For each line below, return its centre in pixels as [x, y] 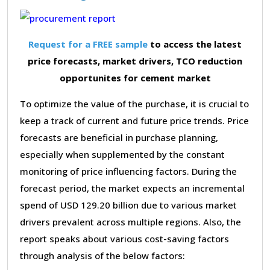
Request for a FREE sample [88, 44]
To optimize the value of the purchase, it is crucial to [134, 103]
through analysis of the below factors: [102, 255]
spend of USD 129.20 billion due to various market [128, 205]
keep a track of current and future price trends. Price [134, 120]
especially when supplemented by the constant [122, 154]
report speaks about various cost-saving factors [124, 238]
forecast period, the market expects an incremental [132, 188]
